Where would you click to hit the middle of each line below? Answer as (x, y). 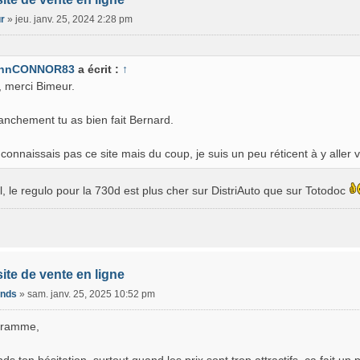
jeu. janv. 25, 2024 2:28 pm (74, 20)
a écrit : (98, 70)
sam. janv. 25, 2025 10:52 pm (91, 295)
